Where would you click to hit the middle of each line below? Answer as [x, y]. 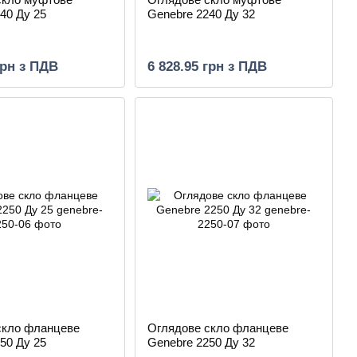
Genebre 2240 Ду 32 [201, 14]
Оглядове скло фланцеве [218, 328]
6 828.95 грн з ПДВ [207, 67]
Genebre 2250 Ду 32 [201, 342]
